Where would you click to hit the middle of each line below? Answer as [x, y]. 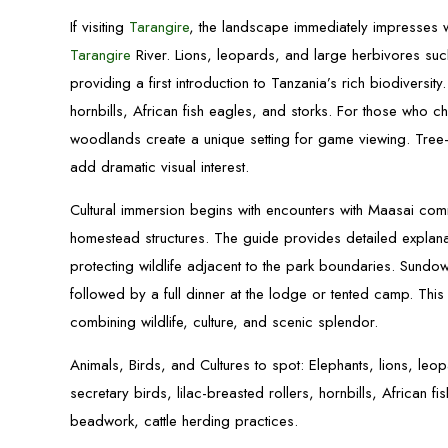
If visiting [100, 27]
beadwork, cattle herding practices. [184, 421]
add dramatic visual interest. [160, 167]
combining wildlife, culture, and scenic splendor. [224, 322]
